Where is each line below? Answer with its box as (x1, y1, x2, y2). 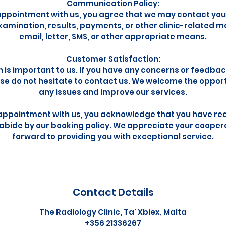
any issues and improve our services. (39, 87, 187, 97)
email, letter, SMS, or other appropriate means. (19, 31, 207, 42)
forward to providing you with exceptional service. (12, 131, 214, 142)
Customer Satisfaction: (66, 53, 160, 64)
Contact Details (72, 185, 154, 199)
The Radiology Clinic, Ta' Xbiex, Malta (39, 207, 187, 217)
